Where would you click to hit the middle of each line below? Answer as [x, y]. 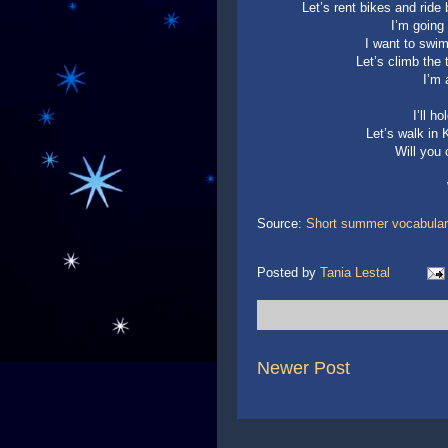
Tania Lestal [355, 273]
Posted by [288, 273]
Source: [281, 223]
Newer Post [303, 368]
